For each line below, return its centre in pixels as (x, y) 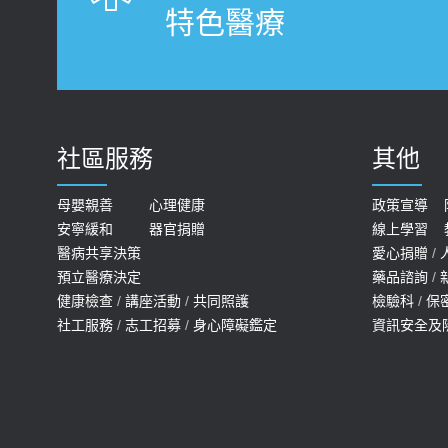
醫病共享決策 (99, 252)
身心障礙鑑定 (235, 324)
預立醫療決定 (99, 276)
